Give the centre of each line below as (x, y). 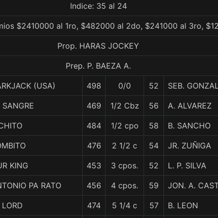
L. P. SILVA (187, 165)
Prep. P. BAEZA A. (98, 66)
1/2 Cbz (125, 106)
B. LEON (183, 205)
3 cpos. (125, 165)
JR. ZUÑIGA (190, 145)
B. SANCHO (189, 126)
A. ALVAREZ (190, 106)
